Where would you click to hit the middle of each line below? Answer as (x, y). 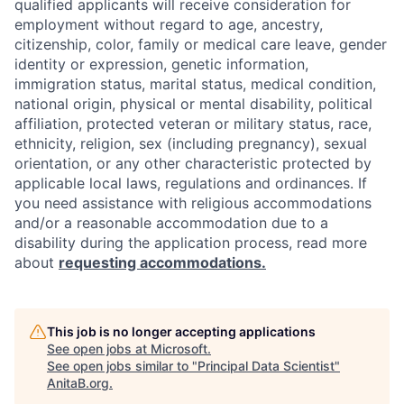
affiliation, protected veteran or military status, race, (193, 124)
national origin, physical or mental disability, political (193, 104)
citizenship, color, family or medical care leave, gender (201, 44)
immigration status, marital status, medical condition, (195, 84)
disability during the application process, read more (191, 243)
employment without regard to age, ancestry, (169, 24)
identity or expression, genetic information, (161, 64)
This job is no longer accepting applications (181, 331)
